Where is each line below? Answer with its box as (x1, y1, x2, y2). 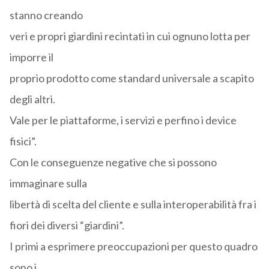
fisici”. (9, 134, 37, 148)
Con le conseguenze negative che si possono (9, 156, 217, 169)
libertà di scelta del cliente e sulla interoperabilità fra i (9, 198, 256, 211)
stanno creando (9, 8, 83, 22)
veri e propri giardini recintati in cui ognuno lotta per (9, 29, 250, 43)
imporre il (9, 50, 53, 64)
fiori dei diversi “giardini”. (9, 219, 124, 232)
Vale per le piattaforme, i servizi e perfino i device (9, 113, 237, 127)
